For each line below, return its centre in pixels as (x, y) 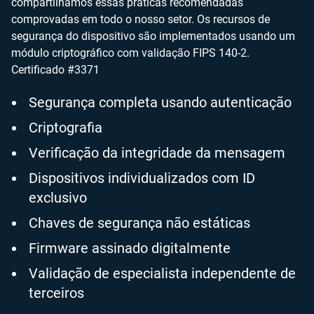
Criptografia (66, 128)
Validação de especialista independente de (162, 273)
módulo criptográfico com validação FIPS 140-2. (130, 53)
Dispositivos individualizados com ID (142, 178)
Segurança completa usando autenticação (160, 102)
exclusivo (58, 198)
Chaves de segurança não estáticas (139, 223)
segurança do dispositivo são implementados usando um (153, 36)
